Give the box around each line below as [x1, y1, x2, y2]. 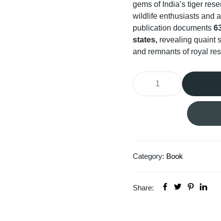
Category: [133, 152, 166, 160]
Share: [133, 184, 154, 192]
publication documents [133, 24, 214, 32]
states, [133, 36, 157, 44]
